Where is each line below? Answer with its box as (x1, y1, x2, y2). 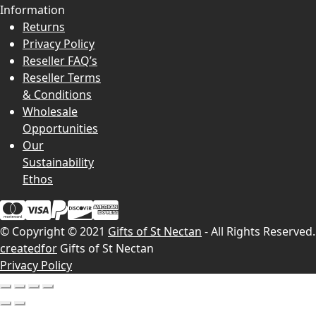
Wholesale (23, 103, 78, 119)
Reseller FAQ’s (23, 52, 97, 68)
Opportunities (23, 120, 98, 136)
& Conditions (23, 86, 92, 102)
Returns (23, 18, 65, 35)
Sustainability (23, 154, 94, 170)
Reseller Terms (23, 69, 101, 85)
